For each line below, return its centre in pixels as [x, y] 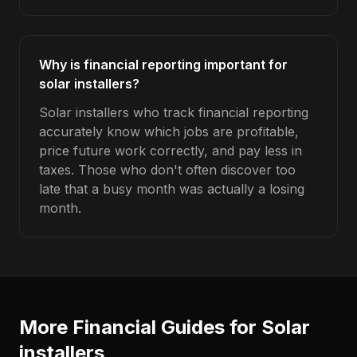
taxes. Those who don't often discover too [167, 170]
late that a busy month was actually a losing [172, 189]
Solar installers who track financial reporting [174, 112]
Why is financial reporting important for [163, 65]
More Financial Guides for [140, 327]
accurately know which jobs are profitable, [169, 131]
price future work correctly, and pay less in [171, 151]
